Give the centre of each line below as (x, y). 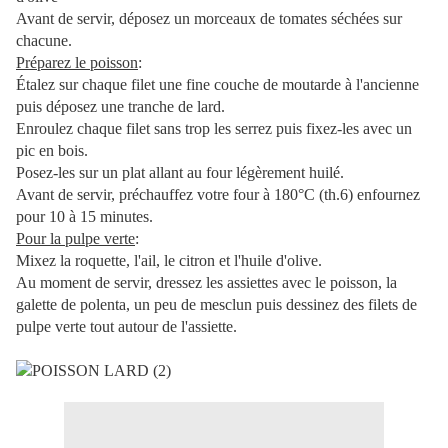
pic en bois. (52, 151)
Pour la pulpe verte (75, 239)
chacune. (44, 41)
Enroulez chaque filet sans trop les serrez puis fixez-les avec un (214, 129)
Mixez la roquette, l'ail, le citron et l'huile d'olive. (169, 261)
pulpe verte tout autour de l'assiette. (128, 327)
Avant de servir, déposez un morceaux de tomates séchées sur (209, 19)
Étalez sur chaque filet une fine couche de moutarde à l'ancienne (217, 85)
